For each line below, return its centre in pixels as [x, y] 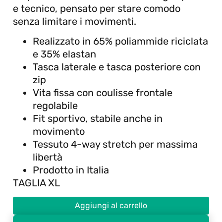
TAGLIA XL [36, 183]
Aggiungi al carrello [111, 205]
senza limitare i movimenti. [75, 21]
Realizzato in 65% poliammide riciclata [120, 41]
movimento [59, 132]
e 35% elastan [64, 54]
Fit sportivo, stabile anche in [98, 119]
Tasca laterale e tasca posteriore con [117, 67]
